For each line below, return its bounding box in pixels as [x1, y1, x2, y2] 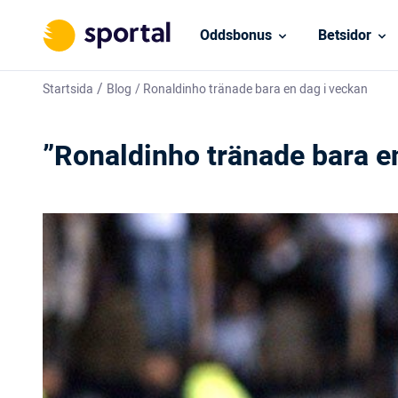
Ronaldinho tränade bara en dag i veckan [143, 80, 368, 99]
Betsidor [317, 24, 371, 46]
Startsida [43, 80, 93, 99]
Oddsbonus [199, 24, 272, 46]
